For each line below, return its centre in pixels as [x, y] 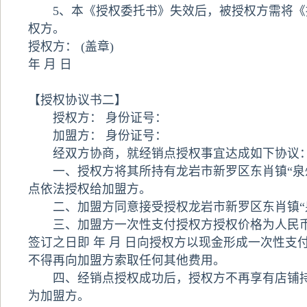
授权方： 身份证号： [97, 118]
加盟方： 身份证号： [97, 136]
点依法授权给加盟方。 [89, 189]
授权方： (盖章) [71, 47]
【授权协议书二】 [77, 100]
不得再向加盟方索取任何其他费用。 [126, 260]
